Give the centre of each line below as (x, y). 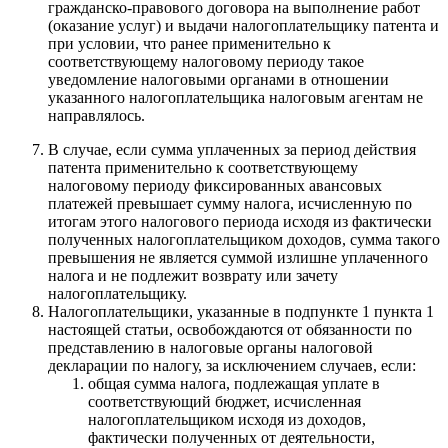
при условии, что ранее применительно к (189, 43)
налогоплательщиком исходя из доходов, (227, 419)
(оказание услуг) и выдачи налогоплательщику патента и (243, 25)
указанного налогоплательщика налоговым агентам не (235, 97)
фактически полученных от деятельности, (231, 437)
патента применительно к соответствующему (203, 167)
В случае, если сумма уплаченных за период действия (232, 149)
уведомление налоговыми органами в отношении (218, 79)
